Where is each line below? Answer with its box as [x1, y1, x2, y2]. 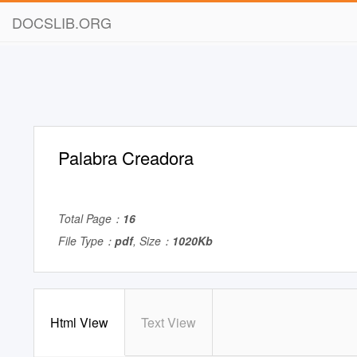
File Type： [58, 233, 115, 249]
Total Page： [58, 210, 123, 226]
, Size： [133, 233, 172, 249]
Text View [141, 313, 196, 331]
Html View [50, 313, 108, 331]
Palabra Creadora [58, 145, 194, 170]
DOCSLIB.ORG [12, 12, 112, 33]
